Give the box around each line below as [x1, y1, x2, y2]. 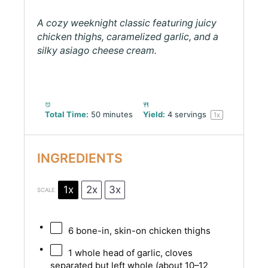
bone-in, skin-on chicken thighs [73, 225, 211, 236]
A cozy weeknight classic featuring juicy [37, 17, 217, 29]
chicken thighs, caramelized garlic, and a [37, 31, 219, 43]
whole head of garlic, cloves [72, 247, 193, 258]
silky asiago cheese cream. [37, 45, 157, 57]
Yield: [143, 109, 165, 120]
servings [172, 109, 209, 120]
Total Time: [45, 109, 89, 120]
